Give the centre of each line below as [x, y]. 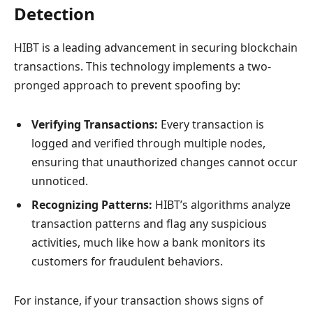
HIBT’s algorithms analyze [221, 204]
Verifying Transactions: [95, 124]
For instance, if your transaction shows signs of [138, 300]
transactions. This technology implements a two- [143, 67]
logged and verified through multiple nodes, [148, 143]
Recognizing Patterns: [92, 204]
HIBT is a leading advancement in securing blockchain [156, 48]
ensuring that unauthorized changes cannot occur [165, 162]
